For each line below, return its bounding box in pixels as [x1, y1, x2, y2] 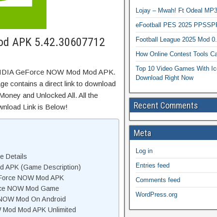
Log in [136, 147, 153, 155]
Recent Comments [134, 100, 198, 110]
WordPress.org [136, 191, 177, 198]
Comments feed [136, 176, 180, 184]
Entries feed [136, 162, 170, 169]
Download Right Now [136, 74, 193, 81]
